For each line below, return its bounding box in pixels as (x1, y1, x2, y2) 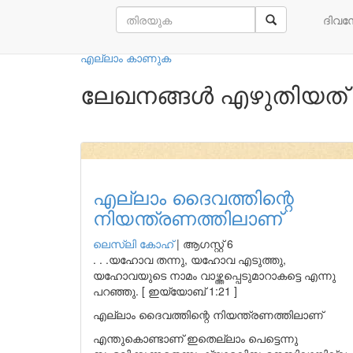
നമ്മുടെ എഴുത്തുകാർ (80, 12, 324, 46)
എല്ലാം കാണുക (80, 50, 171, 65)
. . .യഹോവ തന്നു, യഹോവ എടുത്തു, (93, 251, 286, 267)
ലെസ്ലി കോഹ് (93, 236, 173, 251)
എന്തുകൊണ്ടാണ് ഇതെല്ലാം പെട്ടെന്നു (93, 330, 298, 346)
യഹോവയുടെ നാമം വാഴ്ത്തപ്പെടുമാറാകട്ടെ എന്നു (93, 267, 336, 283)
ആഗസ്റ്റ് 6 (183, 236, 233, 251)
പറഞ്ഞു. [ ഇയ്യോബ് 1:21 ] (93, 283, 237, 299)
